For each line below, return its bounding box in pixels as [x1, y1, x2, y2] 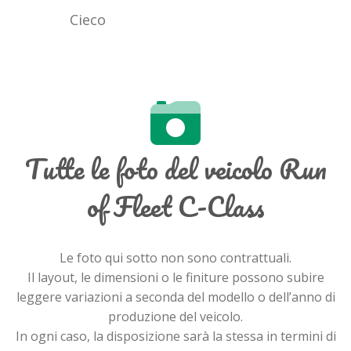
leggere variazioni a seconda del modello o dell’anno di [16, 288, 335, 306]
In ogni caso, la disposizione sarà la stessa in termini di [15, 327, 336, 346]
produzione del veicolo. [108, 308, 243, 326]
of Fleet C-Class [86, 184, 265, 229]
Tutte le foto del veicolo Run [24, 147, 327, 191]
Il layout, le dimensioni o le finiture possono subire [27, 269, 324, 287]
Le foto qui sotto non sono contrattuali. [60, 249, 291, 267]
